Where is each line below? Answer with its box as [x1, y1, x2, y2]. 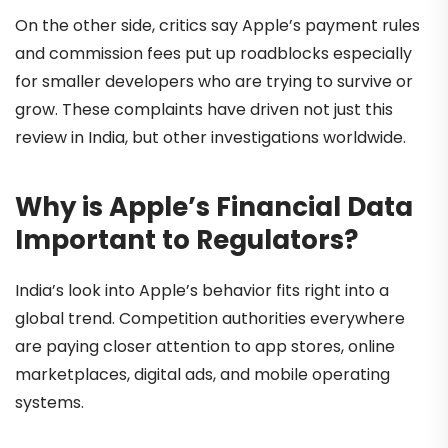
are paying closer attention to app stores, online [15, 334, 395, 358]
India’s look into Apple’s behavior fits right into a [15, 278, 389, 302]
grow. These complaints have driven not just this [15, 98, 393, 122]
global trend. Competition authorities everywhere [15, 306, 405, 330]
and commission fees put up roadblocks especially [15, 42, 412, 66]
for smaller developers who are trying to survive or [15, 70, 413, 94]
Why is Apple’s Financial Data [15, 189, 413, 226]
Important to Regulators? [15, 222, 358, 259]
